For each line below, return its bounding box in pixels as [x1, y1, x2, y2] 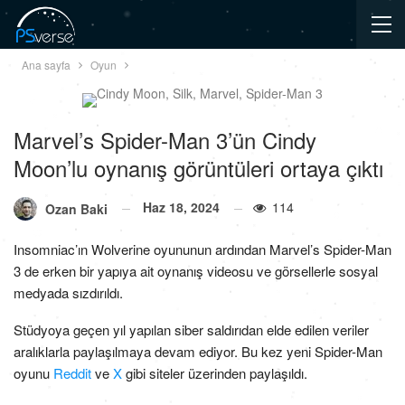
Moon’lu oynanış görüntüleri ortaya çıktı [14, 152, 383, 184]
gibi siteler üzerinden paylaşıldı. [122, 363, 307, 383]
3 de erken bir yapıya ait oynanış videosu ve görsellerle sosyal [14, 261, 378, 281]
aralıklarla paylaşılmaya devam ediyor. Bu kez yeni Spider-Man [14, 342, 382, 362]
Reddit [53, 363, 91, 383]
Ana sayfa [22, 57, 71, 72]
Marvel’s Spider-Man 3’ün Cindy [14, 124, 316, 155]
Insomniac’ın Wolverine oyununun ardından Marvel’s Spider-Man [14, 240, 391, 259]
